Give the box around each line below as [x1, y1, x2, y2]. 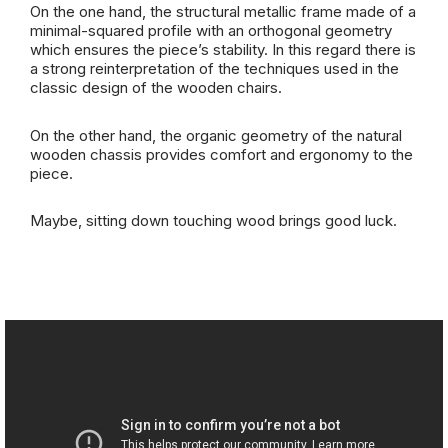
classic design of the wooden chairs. [30, 78, 282, 97]
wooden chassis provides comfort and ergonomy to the [30, 145, 413, 164]
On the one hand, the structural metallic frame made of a [30, 2, 416, 21]
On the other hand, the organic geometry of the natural [30, 126, 402, 145]
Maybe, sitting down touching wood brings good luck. [30, 211, 397, 230]
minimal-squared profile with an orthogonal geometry [30, 21, 392, 40]
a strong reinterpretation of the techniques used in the [30, 59, 399, 78]
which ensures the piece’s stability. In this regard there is [30, 40, 416, 59]
